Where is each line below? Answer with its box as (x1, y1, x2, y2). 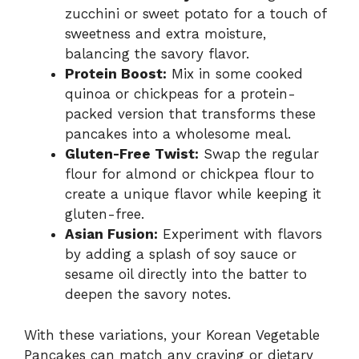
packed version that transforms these (65, 106, 316, 123)
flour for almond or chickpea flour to (65, 166, 314, 183)
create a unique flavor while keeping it (65, 186, 321, 203)
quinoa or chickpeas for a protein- (65, 86, 296, 103)
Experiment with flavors (158, 226, 322, 243)
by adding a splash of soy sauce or (65, 246, 296, 263)
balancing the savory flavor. (65, 46, 249, 63)
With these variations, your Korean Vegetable (24, 326, 320, 343)
